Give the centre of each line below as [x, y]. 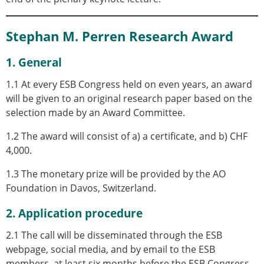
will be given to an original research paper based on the [129, 98]
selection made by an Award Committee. [95, 112]
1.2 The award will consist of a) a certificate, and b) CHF [127, 136]
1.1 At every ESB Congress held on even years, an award [129, 84]
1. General [34, 62]
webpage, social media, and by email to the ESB [110, 249]
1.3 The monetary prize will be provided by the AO [116, 174]
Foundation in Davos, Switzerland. [81, 188]
